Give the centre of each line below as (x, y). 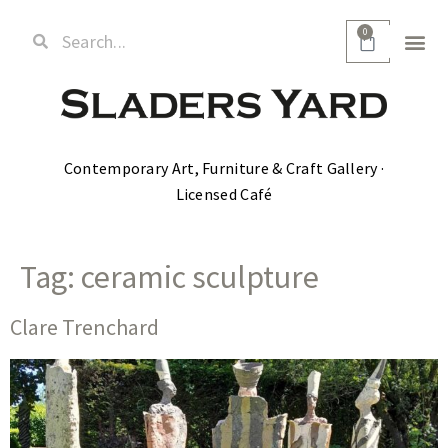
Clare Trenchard (84, 327)
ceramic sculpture (200, 277)
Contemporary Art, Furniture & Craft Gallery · (224, 167)
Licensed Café (224, 193)
